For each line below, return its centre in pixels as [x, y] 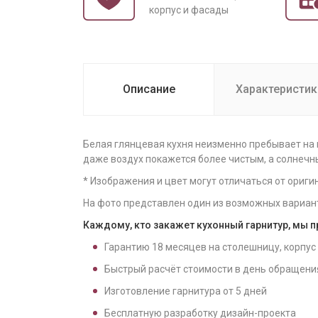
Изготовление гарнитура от [170, 291]
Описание [149, 89]
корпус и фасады [189, 10]
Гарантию [128, 247]
